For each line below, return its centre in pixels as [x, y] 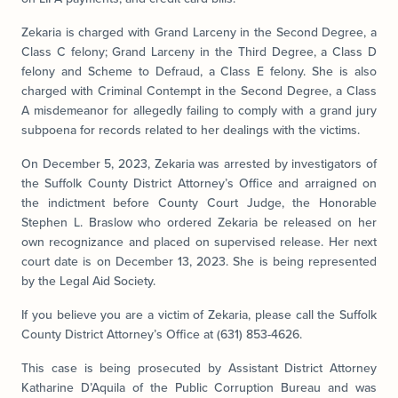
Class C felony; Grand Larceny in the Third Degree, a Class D [199, 52]
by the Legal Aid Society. [88, 281]
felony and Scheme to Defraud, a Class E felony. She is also [199, 71]
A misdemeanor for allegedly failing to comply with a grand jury [199, 110]
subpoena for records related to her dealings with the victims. [191, 130]
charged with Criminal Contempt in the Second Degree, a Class [199, 91]
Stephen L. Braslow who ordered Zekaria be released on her [199, 222]
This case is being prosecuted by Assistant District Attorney [199, 368]
